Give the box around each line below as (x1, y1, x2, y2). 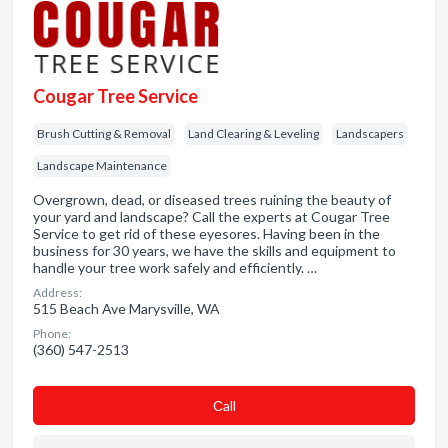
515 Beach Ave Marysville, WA (33, 300, 220, 317)
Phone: (33, 326, 71, 341)
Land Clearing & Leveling (188, 126, 319, 141)
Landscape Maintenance (37, 158, 167, 173)
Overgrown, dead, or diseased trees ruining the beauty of (33, 191, 391, 208)
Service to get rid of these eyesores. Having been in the (33, 225, 380, 242)
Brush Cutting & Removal (37, 126, 171, 141)
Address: (33, 285, 82, 300)
